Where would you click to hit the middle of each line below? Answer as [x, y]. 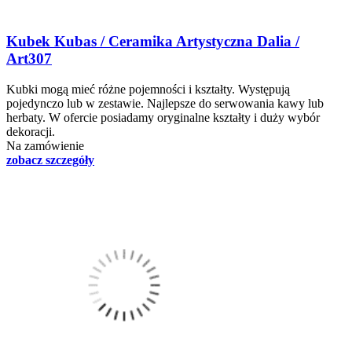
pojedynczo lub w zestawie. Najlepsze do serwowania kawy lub [165, 103]
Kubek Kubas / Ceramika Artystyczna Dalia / [153, 42]
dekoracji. [31, 131]
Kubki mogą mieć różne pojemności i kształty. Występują [148, 89]
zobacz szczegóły [50, 159]
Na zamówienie [45, 145]
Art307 [29, 59]
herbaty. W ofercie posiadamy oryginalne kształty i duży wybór [163, 117]
